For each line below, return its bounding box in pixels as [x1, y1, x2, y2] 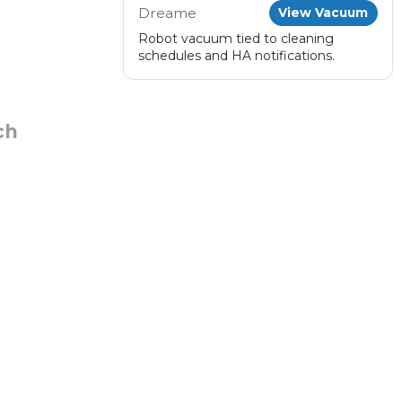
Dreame [138, 4, 197, 22]
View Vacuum [278, 5, 369, 21]
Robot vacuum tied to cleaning [138, 31, 335, 48]
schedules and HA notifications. [138, 48, 336, 65]
